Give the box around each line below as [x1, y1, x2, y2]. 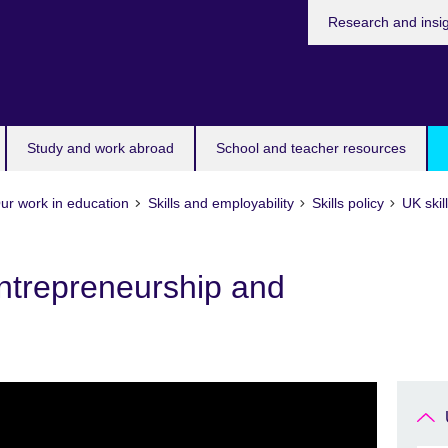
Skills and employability [147, 195, 294, 211]
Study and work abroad [27, 140, 174, 156]
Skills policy [311, 195, 384, 211]
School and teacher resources [216, 140, 406, 156]
